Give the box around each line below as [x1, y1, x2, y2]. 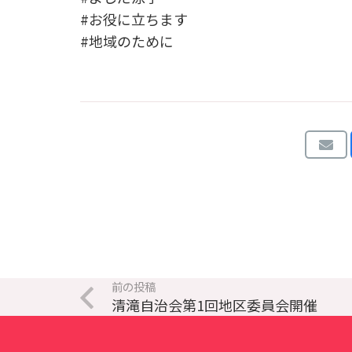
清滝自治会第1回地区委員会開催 [111, 295, 317, 315]
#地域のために [80, 30, 174, 51]
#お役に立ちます [80, 8, 188, 29]
